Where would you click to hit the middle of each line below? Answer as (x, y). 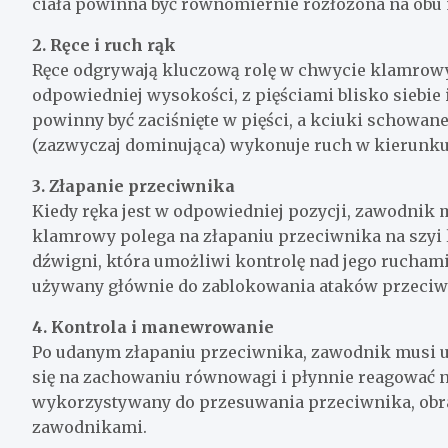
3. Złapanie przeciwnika (133, 185)
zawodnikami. (89, 426)
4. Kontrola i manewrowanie (153, 326)
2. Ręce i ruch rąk (104, 44)
